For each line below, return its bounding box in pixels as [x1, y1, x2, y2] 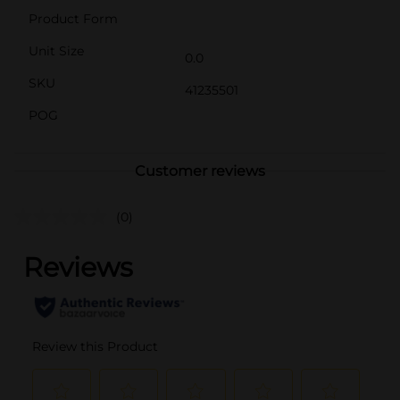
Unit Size [29, 42, 84, 59]
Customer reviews [135, 162, 265, 179]
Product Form [29, 10, 118, 27]
